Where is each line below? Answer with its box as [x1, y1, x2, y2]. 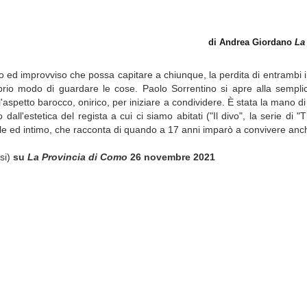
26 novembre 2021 [127, 151, 216, 162]
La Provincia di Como [27, 151, 128, 162]
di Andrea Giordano [208, 37, 295, 47]
